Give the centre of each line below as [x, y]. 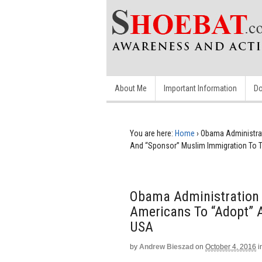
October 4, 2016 [231, 247]
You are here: [151, 133]
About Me [131, 88]
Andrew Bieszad [166, 247]
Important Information [200, 88]
